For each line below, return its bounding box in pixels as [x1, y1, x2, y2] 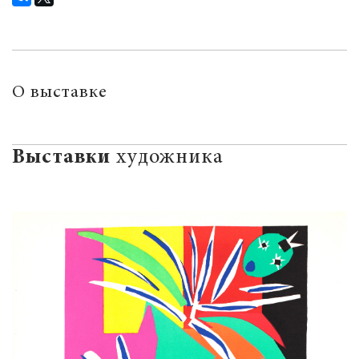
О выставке [12, 84, 107, 102]
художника [111, 147, 224, 168]
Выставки [12, 147, 111, 168]
